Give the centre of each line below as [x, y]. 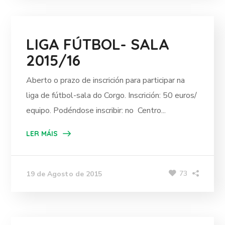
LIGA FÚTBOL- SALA [98, 44]
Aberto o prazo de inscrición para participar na [106, 80]
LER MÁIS [42, 134]
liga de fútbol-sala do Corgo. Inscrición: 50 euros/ [112, 95]
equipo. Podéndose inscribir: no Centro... [96, 110]
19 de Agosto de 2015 [64, 174]
